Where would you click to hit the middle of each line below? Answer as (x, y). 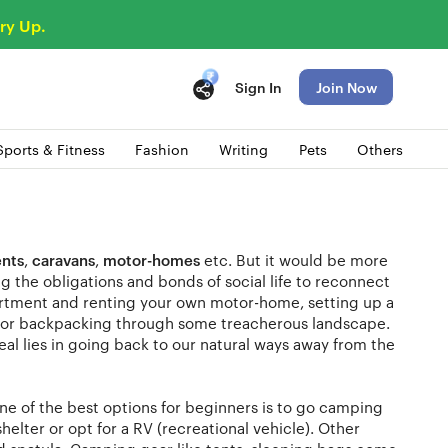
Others (379, 148)
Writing (244, 148)
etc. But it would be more (294, 259)
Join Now (346, 86)
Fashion (161, 148)
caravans (63, 259)
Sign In (258, 86)
